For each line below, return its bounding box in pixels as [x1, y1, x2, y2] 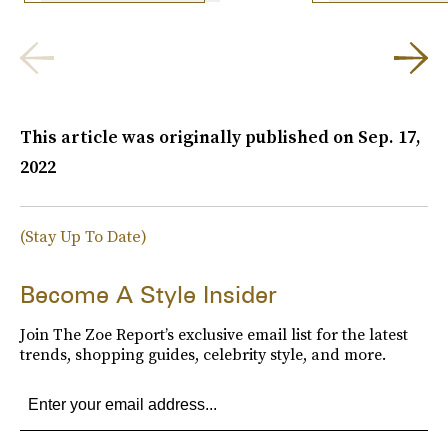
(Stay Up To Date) [20, 224, 147, 247]
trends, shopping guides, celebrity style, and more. [20, 342, 386, 365]
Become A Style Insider [20, 279, 277, 309]
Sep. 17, [358, 124, 421, 149]
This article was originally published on [20, 124, 358, 149]
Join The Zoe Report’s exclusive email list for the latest [20, 322, 408, 345]
